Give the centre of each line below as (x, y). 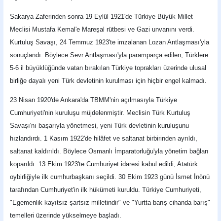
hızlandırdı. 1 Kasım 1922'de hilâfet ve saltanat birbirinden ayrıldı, (104, 138)
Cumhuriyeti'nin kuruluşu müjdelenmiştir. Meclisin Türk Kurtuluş (100, 113)
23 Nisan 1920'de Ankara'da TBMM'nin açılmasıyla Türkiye (94, 100)
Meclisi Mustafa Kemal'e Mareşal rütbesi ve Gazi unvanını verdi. (102, 29)
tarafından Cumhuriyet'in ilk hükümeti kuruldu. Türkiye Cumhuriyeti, (106, 190)
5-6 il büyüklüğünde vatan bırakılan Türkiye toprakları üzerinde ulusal (108, 68)
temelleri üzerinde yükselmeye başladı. (66, 215)
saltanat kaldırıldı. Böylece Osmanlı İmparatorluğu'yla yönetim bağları (110, 151)
